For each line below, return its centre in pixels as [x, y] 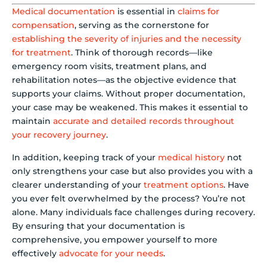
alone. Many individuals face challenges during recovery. [133, 212]
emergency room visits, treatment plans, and [109, 66]
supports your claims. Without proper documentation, [128, 94]
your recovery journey [59, 135]
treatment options [184, 184]
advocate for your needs [111, 253]
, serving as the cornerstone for [142, 25]
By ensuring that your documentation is [98, 226]
